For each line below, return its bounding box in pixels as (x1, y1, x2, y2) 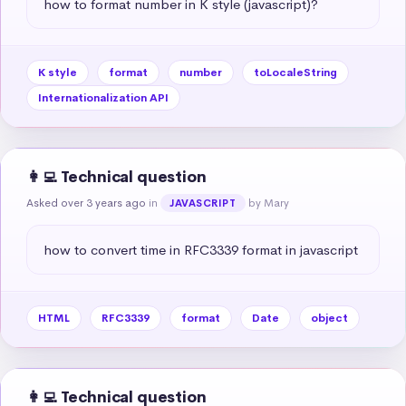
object (311, 310, 348, 325)
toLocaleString (254, 64, 337, 80)
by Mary (247, 195, 289, 210)
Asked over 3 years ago (26, 195, 146, 210)
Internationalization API (38, 90, 169, 105)
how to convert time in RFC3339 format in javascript (43, 240, 358, 258)
